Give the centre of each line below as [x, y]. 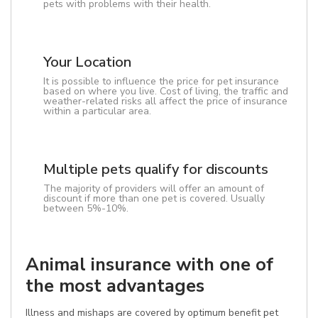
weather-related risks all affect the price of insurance [165, 101]
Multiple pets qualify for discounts [156, 169]
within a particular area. [97, 111]
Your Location [87, 62]
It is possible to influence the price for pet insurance [161, 81]
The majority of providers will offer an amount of [154, 188]
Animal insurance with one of [149, 264]
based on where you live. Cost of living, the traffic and [166, 91]
